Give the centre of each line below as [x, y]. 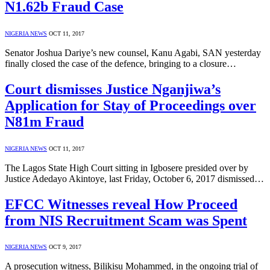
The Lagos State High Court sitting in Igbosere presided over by [127, 168]
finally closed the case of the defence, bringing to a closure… [121, 63]
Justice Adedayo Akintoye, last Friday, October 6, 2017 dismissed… [134, 178]
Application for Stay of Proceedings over [130, 105]
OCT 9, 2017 [65, 247]
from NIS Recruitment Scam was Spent [126, 220]
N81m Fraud [44, 121]
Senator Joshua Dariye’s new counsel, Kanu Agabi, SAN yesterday [133, 52]
